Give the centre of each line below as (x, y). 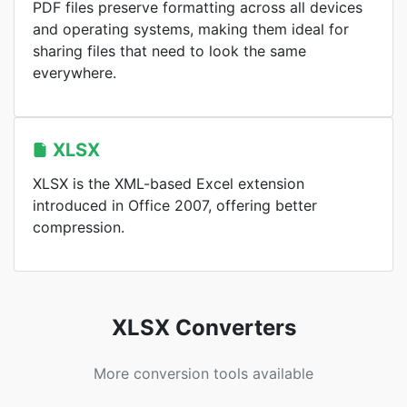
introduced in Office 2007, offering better (175, 205)
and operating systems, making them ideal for (191, 29)
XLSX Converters (203, 328)
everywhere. (74, 73)
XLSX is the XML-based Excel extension (169, 184)
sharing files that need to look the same (169, 51)
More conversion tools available (203, 373)
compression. (79, 227)
